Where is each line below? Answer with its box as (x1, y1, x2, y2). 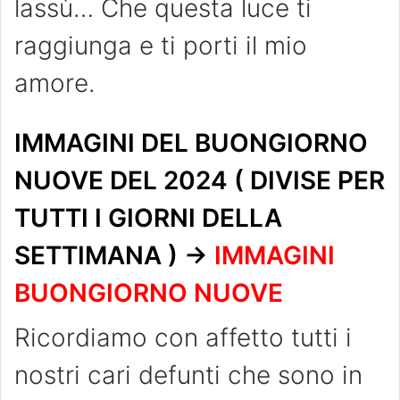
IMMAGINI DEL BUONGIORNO (14, 127, 368, 158)
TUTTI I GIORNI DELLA (14, 202, 282, 233)
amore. (14, 67, 96, 98)
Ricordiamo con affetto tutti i (14, 321, 352, 353)
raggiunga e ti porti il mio (14, 29, 307, 61)
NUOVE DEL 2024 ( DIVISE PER (14, 164, 385, 196)
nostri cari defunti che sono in (14, 359, 362, 390)
